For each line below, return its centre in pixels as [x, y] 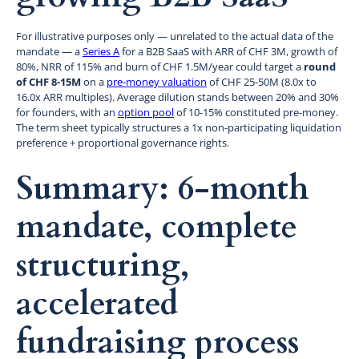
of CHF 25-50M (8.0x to [262, 81]
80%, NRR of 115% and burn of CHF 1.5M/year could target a [160, 66]
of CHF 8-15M [48, 81]
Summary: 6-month [163, 188]
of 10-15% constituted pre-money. [256, 112]
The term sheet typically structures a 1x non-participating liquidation [179, 127]
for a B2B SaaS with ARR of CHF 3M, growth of [228, 51]
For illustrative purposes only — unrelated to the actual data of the [175, 36]
